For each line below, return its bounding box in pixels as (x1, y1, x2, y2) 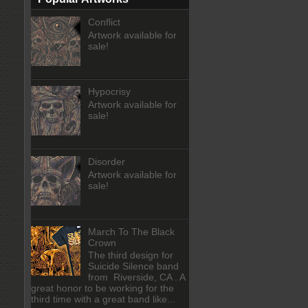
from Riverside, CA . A (87, 272, 185, 283)
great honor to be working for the (31, 283, 174, 294)
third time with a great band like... (31, 294, 175, 305)
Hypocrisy (87, 86, 131, 98)
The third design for (87, 250, 173, 261)
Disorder (87, 155, 125, 167)
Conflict (87, 16, 120, 27)
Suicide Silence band (87, 261, 179, 272)
